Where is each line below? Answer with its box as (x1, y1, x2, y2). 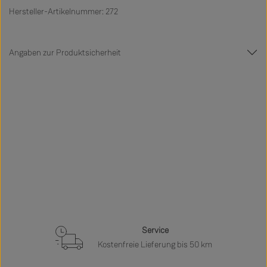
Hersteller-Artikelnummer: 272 (9, 5, 118, 17)
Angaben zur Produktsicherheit (9, 46, 121, 58)
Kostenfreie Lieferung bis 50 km (98, 239, 212, 251)
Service (141, 225, 169, 237)
